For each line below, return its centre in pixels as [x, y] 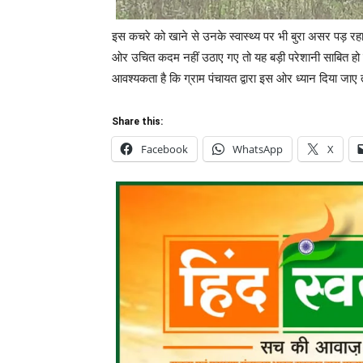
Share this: [137, 121]
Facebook [164, 149]
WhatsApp [258, 149]
